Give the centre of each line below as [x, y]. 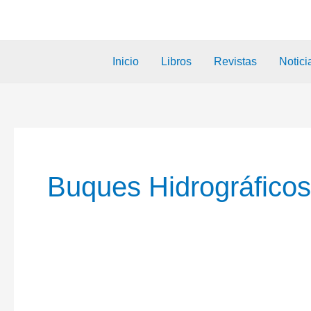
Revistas [236, 61]
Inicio [126, 61]
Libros [177, 61]
